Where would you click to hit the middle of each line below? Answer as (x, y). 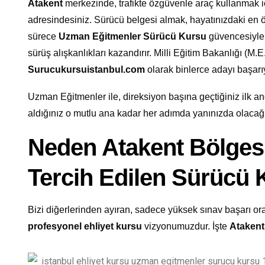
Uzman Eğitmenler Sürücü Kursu (132, 36)
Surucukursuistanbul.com (86, 69)
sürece (43, 36)
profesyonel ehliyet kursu (85, 226)
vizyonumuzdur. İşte (186, 226)
